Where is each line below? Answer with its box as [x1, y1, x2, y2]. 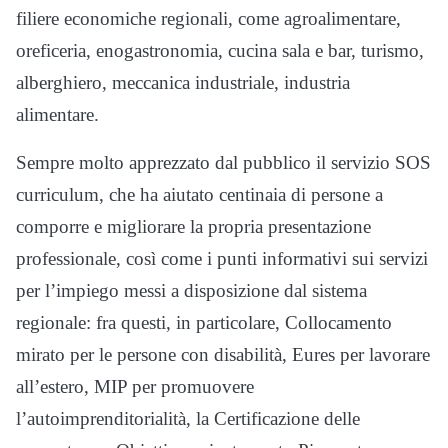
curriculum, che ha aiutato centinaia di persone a [16, 184, 383, 206]
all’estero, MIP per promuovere [16, 376, 254, 398]
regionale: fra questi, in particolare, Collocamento [16, 312, 392, 334]
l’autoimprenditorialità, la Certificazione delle [16, 408, 360, 430]
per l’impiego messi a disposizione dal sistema [16, 280, 367, 302]
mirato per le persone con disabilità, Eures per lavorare [16, 344, 430, 366]
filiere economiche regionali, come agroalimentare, [16, 8, 401, 30]
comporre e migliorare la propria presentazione [16, 216, 371, 238]
